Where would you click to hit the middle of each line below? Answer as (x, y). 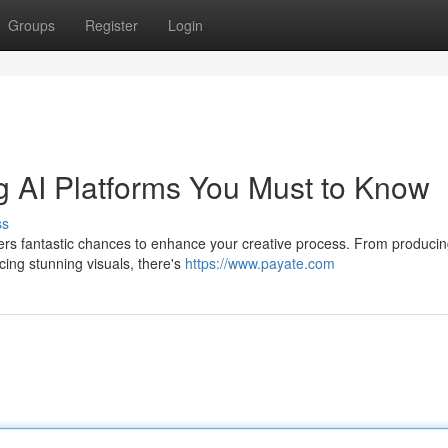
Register (111, 25)
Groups (31, 25)
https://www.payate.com (260, 263)
